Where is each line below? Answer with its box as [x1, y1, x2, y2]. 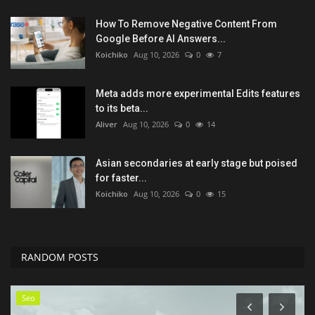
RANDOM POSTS [21, 250, 98, 264]
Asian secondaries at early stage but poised [96, 157, 297, 169]
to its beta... [96, 103, 148, 115]
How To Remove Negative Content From [96, 18, 277, 30]
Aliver [96, 119, 117, 130]
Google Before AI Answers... [96, 33, 226, 45]
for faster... [96, 172, 147, 184]
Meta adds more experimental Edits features [96, 88, 300, 100]
